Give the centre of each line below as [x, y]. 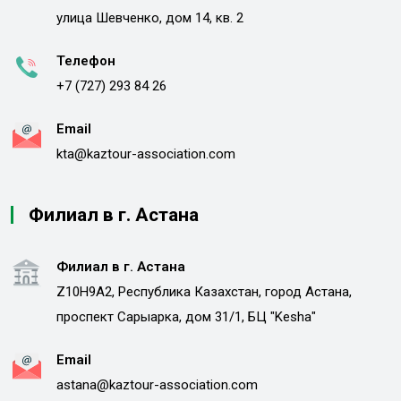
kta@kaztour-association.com [146, 154]
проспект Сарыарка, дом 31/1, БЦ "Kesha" [186, 316]
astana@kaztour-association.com [157, 384]
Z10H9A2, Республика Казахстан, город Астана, [204, 291]
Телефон [86, 60]
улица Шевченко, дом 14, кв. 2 [150, 17]
